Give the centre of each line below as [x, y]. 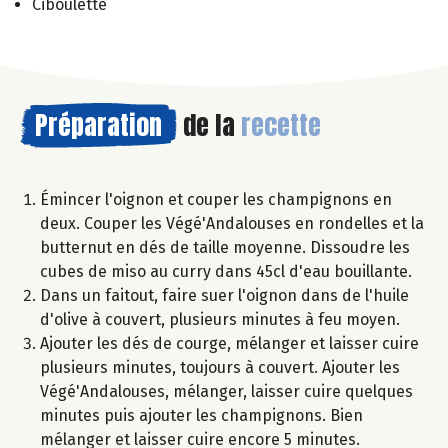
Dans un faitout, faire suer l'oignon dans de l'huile [224, 295]
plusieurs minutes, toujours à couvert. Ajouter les [220, 367]
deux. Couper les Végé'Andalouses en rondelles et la [232, 223]
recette [281, 124]
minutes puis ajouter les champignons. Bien [201, 415]
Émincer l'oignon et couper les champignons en [216, 199]
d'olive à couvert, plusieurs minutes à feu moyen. [220, 319]
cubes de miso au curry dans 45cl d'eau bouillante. [226, 271]
